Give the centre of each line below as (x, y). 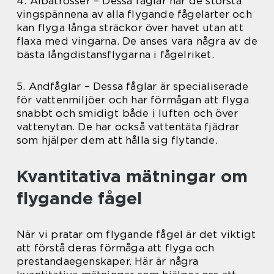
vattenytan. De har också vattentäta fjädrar (128, 126)
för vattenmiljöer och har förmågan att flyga (133, 99)
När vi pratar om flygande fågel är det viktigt (136, 234)
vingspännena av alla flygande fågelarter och (134, 14)
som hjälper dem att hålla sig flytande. (117, 140)
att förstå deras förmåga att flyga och (116, 247)
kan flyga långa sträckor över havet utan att (130, 27)
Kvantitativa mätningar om (132, 176)
